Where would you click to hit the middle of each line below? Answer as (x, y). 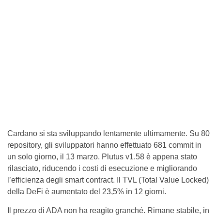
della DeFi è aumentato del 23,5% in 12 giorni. (87, 191)
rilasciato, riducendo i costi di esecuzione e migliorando (102, 168)
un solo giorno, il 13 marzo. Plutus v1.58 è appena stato (102, 156)
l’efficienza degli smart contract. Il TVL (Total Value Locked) (108, 180)
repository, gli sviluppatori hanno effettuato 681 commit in (104, 145)
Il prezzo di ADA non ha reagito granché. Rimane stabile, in (108, 210)
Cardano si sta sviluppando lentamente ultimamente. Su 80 (108, 133)
